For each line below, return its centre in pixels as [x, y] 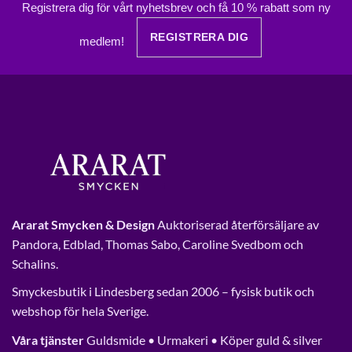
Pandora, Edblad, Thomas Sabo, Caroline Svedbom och [158, 244]
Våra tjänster [48, 340]
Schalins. [35, 264]
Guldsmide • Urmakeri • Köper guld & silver [203, 340]
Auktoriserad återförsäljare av [237, 225]
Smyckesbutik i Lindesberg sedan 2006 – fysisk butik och [163, 291]
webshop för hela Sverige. [80, 311]
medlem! [104, 42]
